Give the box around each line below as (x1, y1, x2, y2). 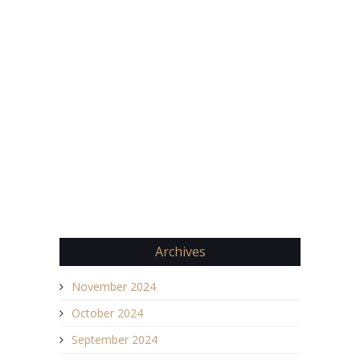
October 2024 (72, 305, 143, 321)
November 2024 (72, 279, 156, 295)
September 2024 (72, 332, 157, 348)
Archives (154, 243, 206, 261)
